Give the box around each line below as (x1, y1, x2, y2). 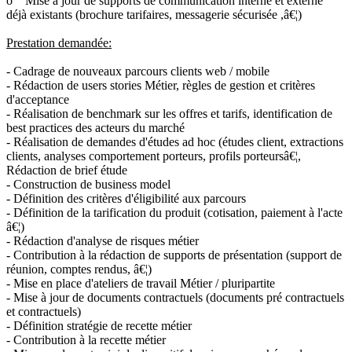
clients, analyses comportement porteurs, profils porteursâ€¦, (6, 148, 301, 163)
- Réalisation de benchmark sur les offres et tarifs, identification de (6, 106, 332, 120)
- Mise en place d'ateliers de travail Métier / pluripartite (6, 276, 275, 290)
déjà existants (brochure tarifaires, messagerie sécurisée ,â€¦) (6, 7, 302, 21)
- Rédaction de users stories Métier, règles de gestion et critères (6, 78, 315, 92)
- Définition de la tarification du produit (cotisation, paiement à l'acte (6, 205, 343, 219)
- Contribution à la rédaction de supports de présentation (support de (6, 247, 342, 262)
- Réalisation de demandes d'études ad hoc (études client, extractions (6, 134, 343, 148)
